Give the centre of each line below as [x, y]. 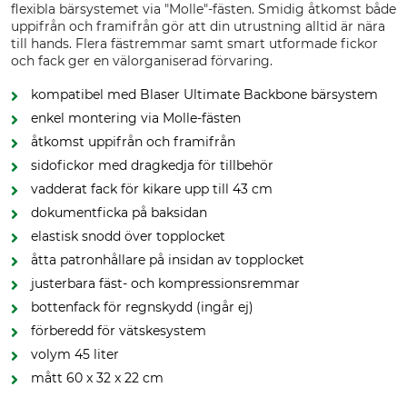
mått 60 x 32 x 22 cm [97, 378]
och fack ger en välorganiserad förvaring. [142, 61]
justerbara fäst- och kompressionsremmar [165, 283]
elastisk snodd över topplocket [128, 236]
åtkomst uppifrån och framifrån [133, 142]
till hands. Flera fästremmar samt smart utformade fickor [194, 44]
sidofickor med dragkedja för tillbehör [152, 165]
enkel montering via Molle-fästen [136, 118]
